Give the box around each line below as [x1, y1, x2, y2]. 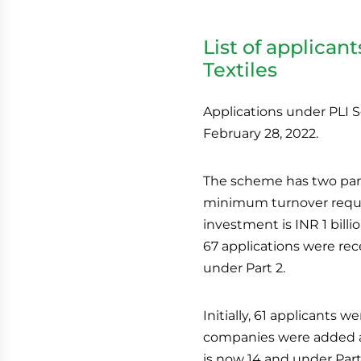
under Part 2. [203, 259, 285, 276]
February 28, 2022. [203, 125, 318, 141]
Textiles [203, 57, 277, 81]
